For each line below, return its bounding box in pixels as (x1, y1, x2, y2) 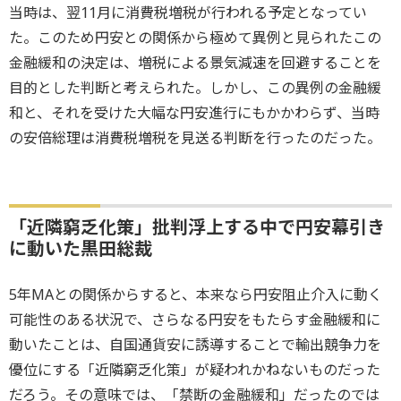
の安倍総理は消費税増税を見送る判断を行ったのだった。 (9, 127, 381, 148)
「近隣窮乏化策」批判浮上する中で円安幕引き (9, 214, 385, 239)
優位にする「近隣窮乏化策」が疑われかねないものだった (9, 359, 380, 380)
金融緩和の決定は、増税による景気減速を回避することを (9, 52, 381, 73)
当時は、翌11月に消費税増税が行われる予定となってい (9, 2, 367, 22)
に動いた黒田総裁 (9, 235, 152, 260)
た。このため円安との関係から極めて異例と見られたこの (9, 27, 381, 47)
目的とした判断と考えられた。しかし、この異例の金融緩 (9, 77, 381, 98)
